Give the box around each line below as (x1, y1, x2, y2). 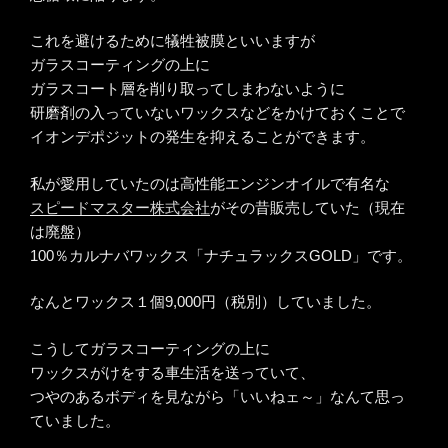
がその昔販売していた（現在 (210, 198, 405, 216)
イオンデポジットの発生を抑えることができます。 (30, 128, 375, 146)
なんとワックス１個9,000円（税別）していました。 (30, 293, 381, 311)
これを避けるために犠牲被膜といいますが (30, 32, 315, 50)
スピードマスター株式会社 (30, 198, 210, 216)
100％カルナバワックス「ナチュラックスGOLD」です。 (30, 246, 412, 264)
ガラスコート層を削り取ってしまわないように (30, 80, 345, 98)
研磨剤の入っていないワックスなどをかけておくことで (30, 104, 405, 122)
